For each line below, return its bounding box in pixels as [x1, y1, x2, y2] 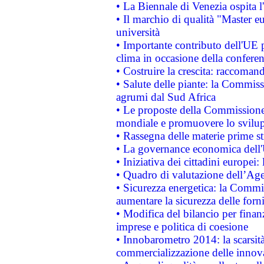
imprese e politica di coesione [115, 220, 248, 233]
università [115, 26, 160, 38]
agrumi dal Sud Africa [115, 91, 216, 103]
